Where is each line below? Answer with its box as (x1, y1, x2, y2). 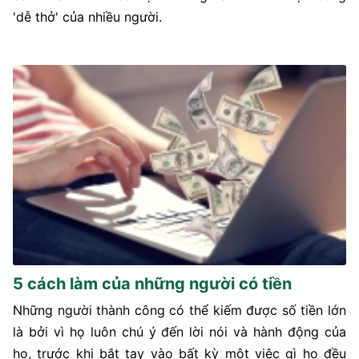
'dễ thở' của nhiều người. (13, 9, 162, 26)
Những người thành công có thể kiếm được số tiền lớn (13, 301, 346, 318)
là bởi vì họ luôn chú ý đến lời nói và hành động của (13, 323, 346, 340)
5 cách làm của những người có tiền (13, 273, 292, 293)
